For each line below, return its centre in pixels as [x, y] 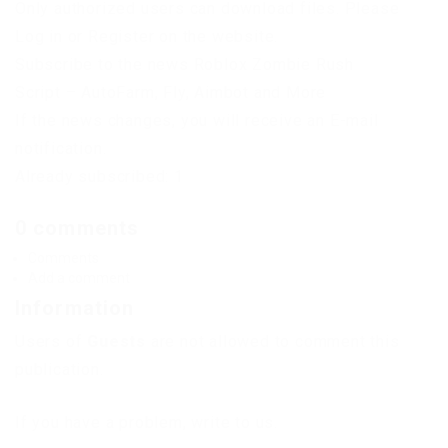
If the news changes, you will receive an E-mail [197, 121]
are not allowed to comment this [273, 342]
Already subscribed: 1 [99, 177]
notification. [61, 149]
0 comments [77, 228]
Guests [117, 342]
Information [75, 308]
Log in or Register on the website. [147, 37]
